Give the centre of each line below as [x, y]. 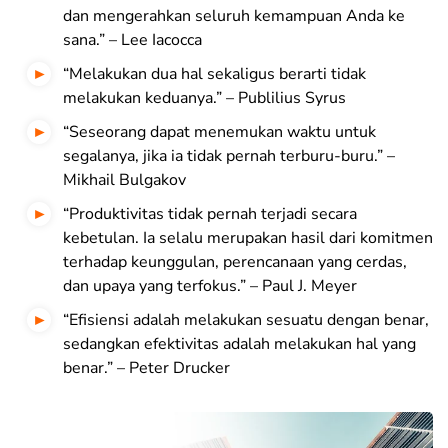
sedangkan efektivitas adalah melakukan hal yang [239, 344]
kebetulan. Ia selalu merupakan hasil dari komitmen [248, 238]
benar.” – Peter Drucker [146, 368]
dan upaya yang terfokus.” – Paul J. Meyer [210, 286]
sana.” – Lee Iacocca [132, 40]
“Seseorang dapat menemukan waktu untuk [219, 132]
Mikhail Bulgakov [124, 180]
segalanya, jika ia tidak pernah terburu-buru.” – [229, 156]
